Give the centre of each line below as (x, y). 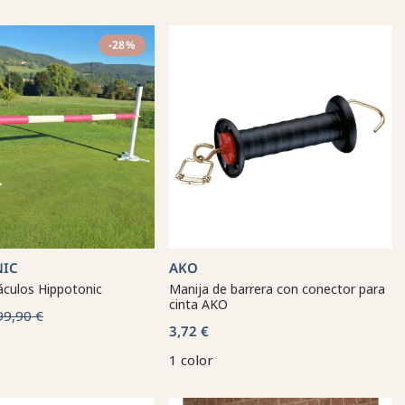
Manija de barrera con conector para (277, 289)
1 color (191, 360)
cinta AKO (198, 304)
